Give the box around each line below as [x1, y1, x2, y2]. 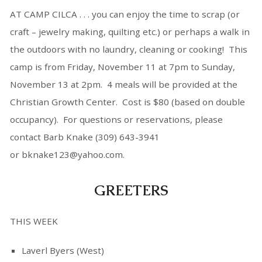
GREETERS [94, 181, 168, 200]
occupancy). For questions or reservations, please [9, 113, 223, 126]
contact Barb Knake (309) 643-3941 [9, 131, 160, 143]
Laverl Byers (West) [21, 244, 104, 257]
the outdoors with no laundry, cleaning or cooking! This [9, 43, 247, 56]
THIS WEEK [9, 215, 58, 227]
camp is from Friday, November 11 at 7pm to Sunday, [9, 61, 235, 73]
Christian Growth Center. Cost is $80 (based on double [9, 96, 245, 108]
